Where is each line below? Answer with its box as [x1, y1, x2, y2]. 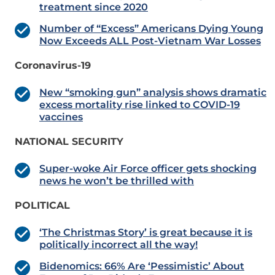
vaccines [39, 111, 83, 123]
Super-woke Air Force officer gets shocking [39, 163, 257, 175]
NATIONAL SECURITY [15, 136, 123, 148]
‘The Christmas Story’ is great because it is [39, 227, 252, 239]
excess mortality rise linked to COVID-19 [39, 99, 240, 111]
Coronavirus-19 [15, 60, 91, 72]
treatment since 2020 [39, 1, 148, 14]
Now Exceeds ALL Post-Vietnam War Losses [39, 35, 261, 47]
